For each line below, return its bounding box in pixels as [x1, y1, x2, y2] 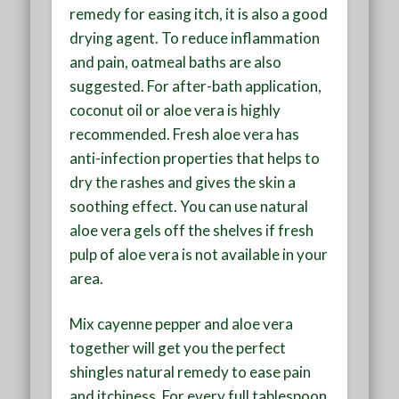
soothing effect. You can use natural [69, 196, 309, 216]
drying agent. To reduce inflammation [69, 28, 321, 47]
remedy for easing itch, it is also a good [69, 4, 329, 23]
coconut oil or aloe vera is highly [69, 100, 281, 119]
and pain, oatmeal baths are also [69, 52, 282, 71]
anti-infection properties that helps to [69, 148, 321, 167]
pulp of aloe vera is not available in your [69, 244, 329, 264]
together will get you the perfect [69, 338, 287, 357]
